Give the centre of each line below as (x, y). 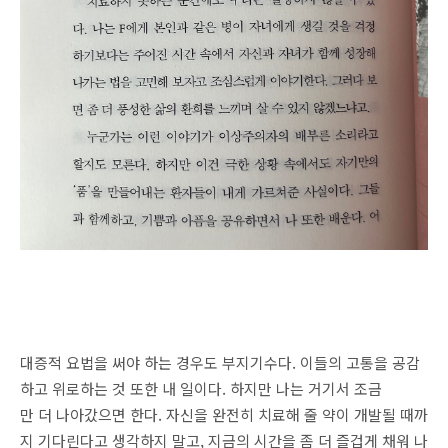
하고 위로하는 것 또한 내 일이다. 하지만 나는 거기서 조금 (201, 388)
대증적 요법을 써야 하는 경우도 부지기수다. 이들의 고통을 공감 (220, 362)
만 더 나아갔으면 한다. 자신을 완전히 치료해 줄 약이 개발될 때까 (224, 414)
